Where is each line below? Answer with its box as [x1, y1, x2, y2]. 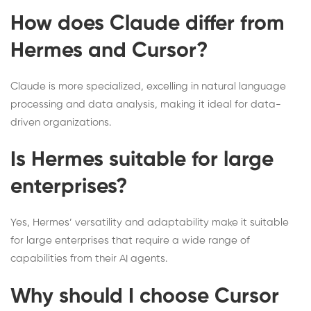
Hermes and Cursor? [10, 40, 208, 62]
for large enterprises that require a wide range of [10, 235, 250, 246]
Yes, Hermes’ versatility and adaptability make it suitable [10, 217, 289, 228]
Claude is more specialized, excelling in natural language [10, 81, 286, 92]
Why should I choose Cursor [10, 286, 279, 308]
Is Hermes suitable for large [10, 150, 274, 171]
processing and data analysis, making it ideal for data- [10, 99, 281, 110]
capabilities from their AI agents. [10, 253, 167, 264]
